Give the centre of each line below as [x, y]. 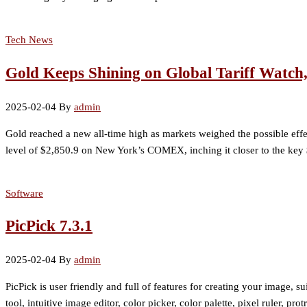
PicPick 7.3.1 [49, 226]
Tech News [29, 40]
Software [24, 193]
